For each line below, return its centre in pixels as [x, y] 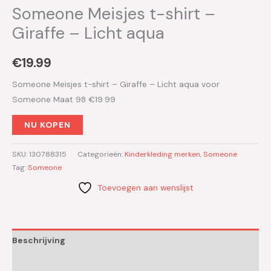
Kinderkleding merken [162, 155]
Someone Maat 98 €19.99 [64, 99]
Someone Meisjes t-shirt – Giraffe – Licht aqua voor [116, 84]
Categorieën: [101, 155]
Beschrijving [39, 240]
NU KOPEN [47, 125]
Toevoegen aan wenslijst [146, 188]
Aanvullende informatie [62, 263]
